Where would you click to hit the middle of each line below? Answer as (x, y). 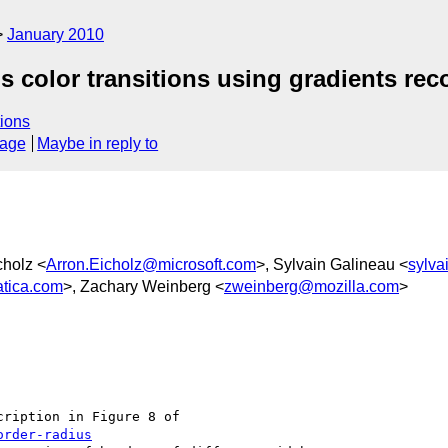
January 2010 (55, 34)
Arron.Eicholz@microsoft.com (151, 264)
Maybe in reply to (98, 144)
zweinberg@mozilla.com (311, 286)
